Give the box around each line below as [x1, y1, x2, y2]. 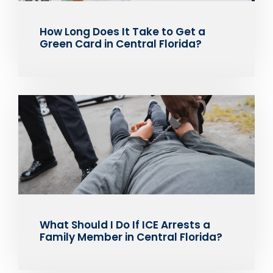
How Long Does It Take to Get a [40, 24, 205, 39]
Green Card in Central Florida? [40, 36, 202, 51]
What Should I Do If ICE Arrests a [40, 217, 210, 232]
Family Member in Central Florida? [40, 229, 222, 244]
